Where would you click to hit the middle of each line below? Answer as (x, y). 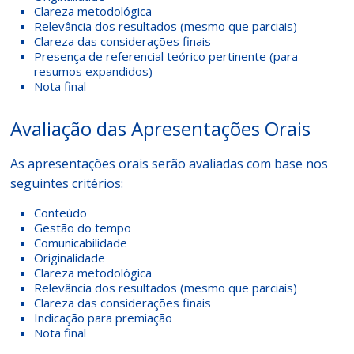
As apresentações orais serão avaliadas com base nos (169, 164)
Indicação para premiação (104, 318)
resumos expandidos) (94, 71)
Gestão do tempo (83, 228)
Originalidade (70, 258)
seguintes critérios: (67, 183)
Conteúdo (61, 213)
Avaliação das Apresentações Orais (161, 128)
